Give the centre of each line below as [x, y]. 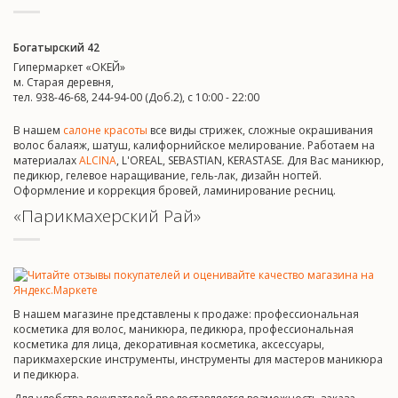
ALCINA [98, 160]
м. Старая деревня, [64, 82]
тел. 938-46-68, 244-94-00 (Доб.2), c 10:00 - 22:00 [136, 97]
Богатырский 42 [56, 48]
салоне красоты [105, 130]
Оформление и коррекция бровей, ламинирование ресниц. [175, 191]
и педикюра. [46, 374]
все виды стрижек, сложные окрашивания [260, 130]
